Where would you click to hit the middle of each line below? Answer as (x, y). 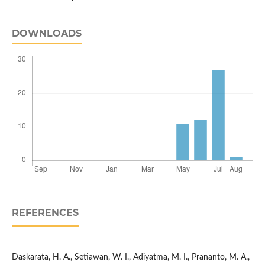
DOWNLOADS (46, 34)
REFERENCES (45, 213)
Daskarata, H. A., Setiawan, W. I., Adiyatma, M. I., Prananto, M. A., (130, 258)
